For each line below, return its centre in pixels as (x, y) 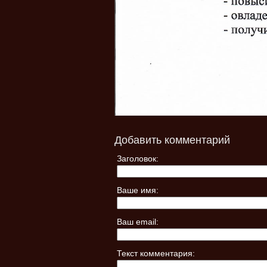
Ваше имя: (138, 190)
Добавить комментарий (172, 140)
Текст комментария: (156, 254)
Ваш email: (138, 222)
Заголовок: (138, 159)
